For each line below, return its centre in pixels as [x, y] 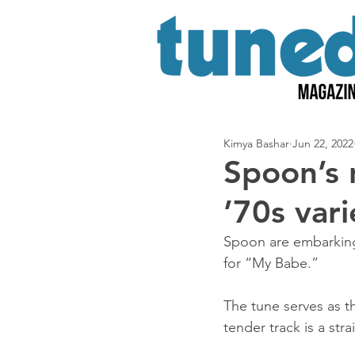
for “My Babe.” [271, 263]
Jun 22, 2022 [323, 143]
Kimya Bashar [256, 143]
